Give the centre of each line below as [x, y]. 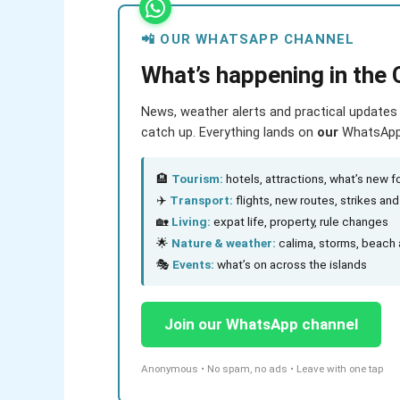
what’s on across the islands [291, 264]
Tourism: [197, 179]
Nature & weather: [224, 243]
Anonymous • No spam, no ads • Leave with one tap [262, 369]
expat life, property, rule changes [300, 221]
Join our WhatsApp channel [261, 324]
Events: [193, 264]
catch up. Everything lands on [229, 133]
